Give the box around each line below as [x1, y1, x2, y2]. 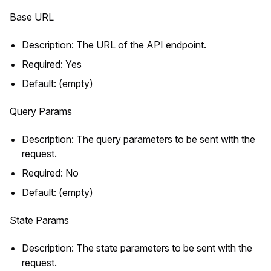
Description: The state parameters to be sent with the [22, 241, 252, 254]
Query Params [10, 105, 72, 117]
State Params [10, 214, 69, 226]
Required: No [22, 166, 79, 179]
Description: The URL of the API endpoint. [22, 38, 206, 51]
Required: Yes [22, 57, 82, 70]
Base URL [10, 10, 54, 23]
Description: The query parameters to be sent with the [22, 132, 255, 145]
